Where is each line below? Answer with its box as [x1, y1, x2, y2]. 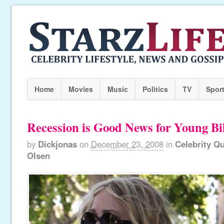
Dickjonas [37, 138, 77, 150]
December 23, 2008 [90, 138, 163, 150]
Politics [142, 84, 168, 94]
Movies [68, 84, 93, 94]
